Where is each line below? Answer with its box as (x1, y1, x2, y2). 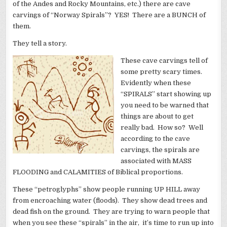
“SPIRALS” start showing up (121, 90, 212, 98)
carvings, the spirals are (121, 146, 200, 154)
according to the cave (121, 135, 191, 143)
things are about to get (121, 112, 194, 121)
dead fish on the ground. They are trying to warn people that (13, 208, 210, 216)
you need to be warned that (121, 101, 209, 109)
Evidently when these (121, 79, 192, 87)
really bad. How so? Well (121, 124, 204, 132)
